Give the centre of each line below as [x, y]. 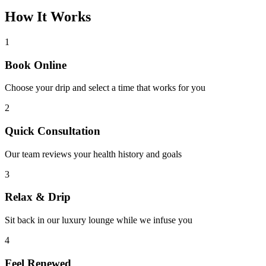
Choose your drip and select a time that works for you [105, 88]
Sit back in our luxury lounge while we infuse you [99, 220]
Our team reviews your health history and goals [93, 154]
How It [28, 16]
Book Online [36, 65]
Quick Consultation [53, 131]
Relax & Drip [38, 197]
